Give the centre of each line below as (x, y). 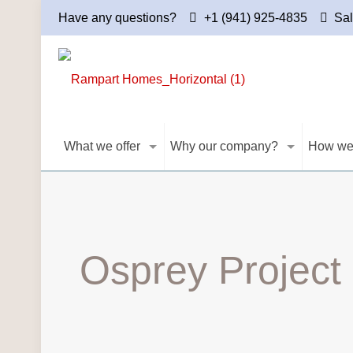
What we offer (102, 146)
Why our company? (225, 146)
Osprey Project (211, 270)
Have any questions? (118, 18)
